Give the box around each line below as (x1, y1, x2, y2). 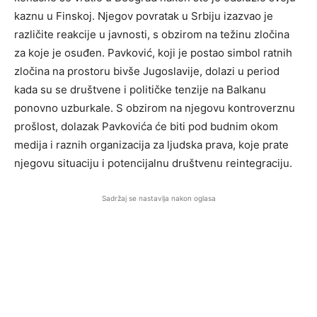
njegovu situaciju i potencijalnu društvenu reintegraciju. (14, 156, 292, 170)
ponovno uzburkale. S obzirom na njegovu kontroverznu (14, 101, 295, 115)
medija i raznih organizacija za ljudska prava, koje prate (14, 138, 289, 151)
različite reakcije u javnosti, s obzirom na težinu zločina (14, 28, 289, 41)
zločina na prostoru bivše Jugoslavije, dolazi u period (14, 64, 279, 78)
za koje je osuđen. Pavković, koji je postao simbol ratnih (14, 46, 292, 59)
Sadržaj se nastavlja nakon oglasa (101, 194, 216, 202)
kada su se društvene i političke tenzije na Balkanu (14, 83, 266, 96)
